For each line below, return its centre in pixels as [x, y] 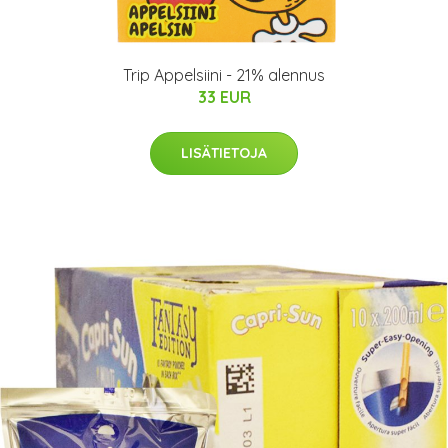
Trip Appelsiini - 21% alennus [224, 75]
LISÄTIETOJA [224, 153]
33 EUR [224, 97]
